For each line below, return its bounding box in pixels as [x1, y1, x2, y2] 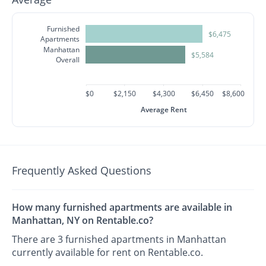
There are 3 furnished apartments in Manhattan [12, 233, 227, 246]
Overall [56, 55, 80, 65]
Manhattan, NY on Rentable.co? [12, 214, 154, 227]
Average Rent [140, 104, 187, 115]
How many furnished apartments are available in [12, 201, 233, 214]
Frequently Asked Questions [12, 163, 152, 178]
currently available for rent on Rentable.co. [12, 246, 204, 259]
